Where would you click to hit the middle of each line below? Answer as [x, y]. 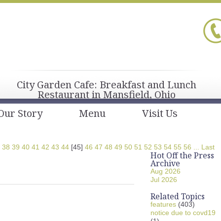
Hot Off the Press [182, 155]
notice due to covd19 [183, 213]
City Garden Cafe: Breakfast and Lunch [107, 85]
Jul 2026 [164, 180]
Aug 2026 [166, 171]
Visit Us [160, 113]
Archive [165, 163]
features [163, 204]
